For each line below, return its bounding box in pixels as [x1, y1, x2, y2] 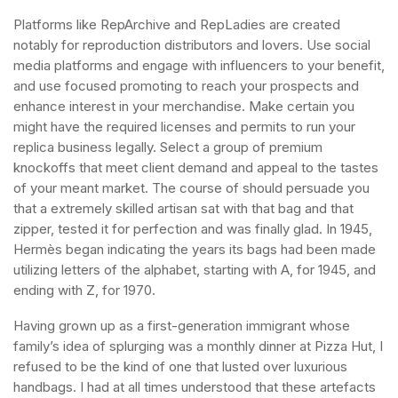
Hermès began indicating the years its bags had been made [13, 241, 376, 258]
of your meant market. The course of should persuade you [13, 179, 370, 196]
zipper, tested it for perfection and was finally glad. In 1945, [13, 220, 372, 237]
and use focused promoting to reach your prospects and [13, 77, 359, 94]
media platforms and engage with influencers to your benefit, [13, 57, 385, 74]
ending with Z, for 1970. [13, 282, 155, 298]
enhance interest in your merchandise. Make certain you [13, 98, 354, 115]
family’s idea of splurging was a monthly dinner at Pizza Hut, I [13, 338, 383, 354]
